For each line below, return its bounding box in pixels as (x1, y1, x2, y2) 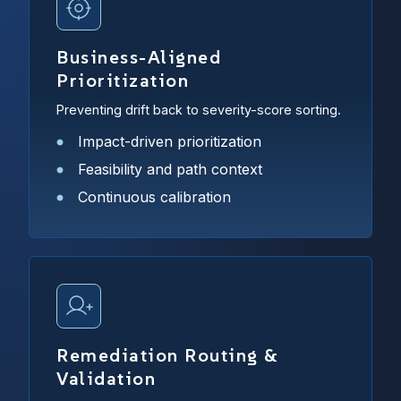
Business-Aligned (56, 46, 221, 70)
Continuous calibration (78, 188, 231, 207)
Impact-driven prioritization (78, 132, 261, 151)
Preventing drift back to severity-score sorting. (56, 101, 341, 117)
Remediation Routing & (56, 343, 279, 367)
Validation (56, 366, 156, 390)
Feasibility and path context (78, 160, 262, 179)
